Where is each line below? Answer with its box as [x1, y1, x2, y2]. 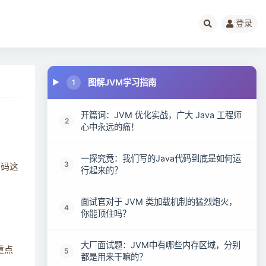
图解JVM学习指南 [88, 77, 157, 87]
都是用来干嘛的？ [81, 252, 148, 262]
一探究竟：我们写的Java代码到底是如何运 [81, 153, 242, 163]
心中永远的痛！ [81, 122, 140, 132]
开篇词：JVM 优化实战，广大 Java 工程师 [81, 110, 242, 120]
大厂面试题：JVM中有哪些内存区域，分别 [81, 240, 241, 250]
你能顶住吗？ [81, 208, 131, 218]
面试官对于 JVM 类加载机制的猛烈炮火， [81, 197, 237, 207]
